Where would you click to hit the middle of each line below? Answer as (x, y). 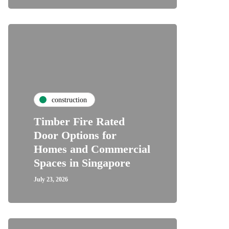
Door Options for (75, 135)
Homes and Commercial (92, 149)
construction (69, 100)
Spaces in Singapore (82, 163)
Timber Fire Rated (79, 121)
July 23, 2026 (51, 179)
